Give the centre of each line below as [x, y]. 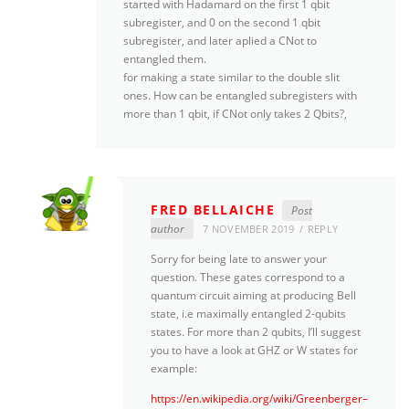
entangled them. [165, 58]
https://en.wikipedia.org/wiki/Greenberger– [259, 399]
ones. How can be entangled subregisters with [240, 95]
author [168, 229]
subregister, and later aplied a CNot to [220, 40]
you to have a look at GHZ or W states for [254, 351]
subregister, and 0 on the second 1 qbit [222, 22]
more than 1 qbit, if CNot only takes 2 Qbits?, [235, 113]
